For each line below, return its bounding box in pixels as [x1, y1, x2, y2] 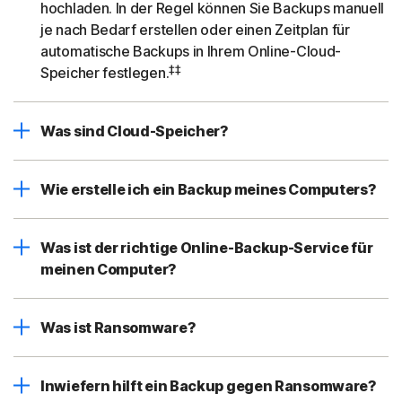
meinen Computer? [40, 260, 178, 279]
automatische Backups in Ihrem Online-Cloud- [40, 42, 342, 61]
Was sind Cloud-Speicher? [40, 122, 229, 141]
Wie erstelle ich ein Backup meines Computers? [40, 180, 377, 199]
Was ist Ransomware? [40, 319, 197, 337]
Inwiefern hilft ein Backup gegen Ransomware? [40, 377, 377, 396]
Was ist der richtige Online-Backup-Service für [40, 239, 373, 258]
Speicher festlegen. [40, 64, 170, 83]
